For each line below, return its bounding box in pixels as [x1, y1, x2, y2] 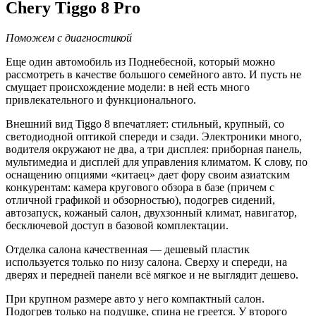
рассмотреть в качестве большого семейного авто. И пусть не [6, 68, 301, 81]
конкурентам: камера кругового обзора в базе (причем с [6, 181, 274, 194]
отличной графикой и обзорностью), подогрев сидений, [6, 194, 275, 207]
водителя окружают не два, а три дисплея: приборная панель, [6, 143, 302, 156]
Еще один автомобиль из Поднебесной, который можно [6, 56, 275, 68]
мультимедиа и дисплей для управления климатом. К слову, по [6, 156, 308, 169]
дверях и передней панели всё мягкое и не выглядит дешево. [6, 269, 298, 281]
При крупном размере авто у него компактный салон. [6, 293, 265, 305]
